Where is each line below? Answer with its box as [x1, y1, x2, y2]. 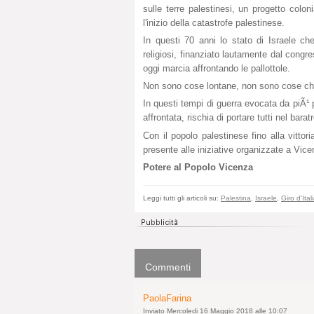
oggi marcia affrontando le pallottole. [143, 62, 290, 74]
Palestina [221, 193, 251, 202]
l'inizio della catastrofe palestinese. [143, 17, 285, 28]
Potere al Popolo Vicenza [143, 161, 253, 172]
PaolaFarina [143, 292, 191, 303]
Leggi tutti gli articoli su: [143, 193, 221, 202]
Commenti [145, 261, 191, 273]
